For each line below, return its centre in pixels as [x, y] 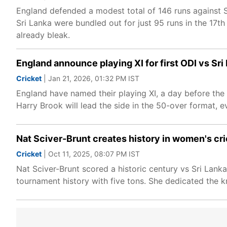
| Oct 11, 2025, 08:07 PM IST [91, 154]
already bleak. [43, 35]
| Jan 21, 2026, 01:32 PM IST [90, 78]
